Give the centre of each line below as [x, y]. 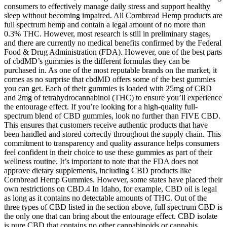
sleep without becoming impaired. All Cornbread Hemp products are [113, 16]
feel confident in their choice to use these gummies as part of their [108, 153]
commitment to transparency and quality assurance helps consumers [112, 143]
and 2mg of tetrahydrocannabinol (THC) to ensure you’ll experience [113, 98]
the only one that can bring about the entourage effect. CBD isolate [111, 216]
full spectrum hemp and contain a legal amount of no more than [105, 25]
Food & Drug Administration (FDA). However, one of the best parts [113, 52]
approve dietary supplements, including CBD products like [98, 171]
